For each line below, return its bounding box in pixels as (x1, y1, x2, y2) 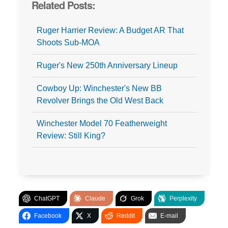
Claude (84, 195, 105, 203)
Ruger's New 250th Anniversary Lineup (36, 61, 178, 70)
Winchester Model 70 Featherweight (36, 119, 167, 128)
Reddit (116, 212, 135, 220)
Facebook (34, 212, 62, 220)
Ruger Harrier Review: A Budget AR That (36, 26, 184, 35)
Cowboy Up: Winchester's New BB (36, 84, 162, 93)
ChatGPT (34, 195, 60, 203)
